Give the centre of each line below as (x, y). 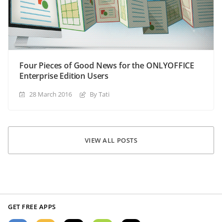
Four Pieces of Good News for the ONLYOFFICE (107, 66)
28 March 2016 (51, 94)
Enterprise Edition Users (64, 76)
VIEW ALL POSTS (111, 140)
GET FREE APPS (32, 207)
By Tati (100, 94)
